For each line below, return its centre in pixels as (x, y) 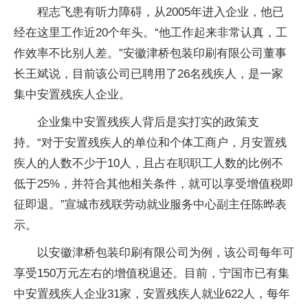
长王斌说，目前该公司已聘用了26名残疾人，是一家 (148, 74)
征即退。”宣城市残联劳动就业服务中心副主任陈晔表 (150, 205)
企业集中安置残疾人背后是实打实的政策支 (148, 122)
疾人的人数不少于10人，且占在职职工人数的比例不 (148, 163)
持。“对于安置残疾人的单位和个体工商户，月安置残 (150, 143)
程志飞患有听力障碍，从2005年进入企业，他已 (161, 12)
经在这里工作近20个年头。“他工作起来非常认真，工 (151, 33)
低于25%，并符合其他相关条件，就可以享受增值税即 (154, 184)
